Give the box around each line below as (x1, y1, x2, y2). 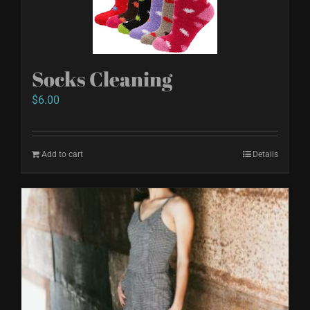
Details (253, 149, 278, 159)
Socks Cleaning (32, 65, 172, 92)
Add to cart (42, 149, 83, 159)
